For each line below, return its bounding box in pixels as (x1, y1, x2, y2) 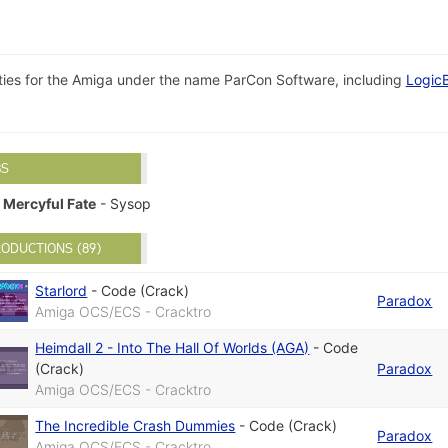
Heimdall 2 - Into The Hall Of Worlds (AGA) (35, 338, 310, 356)
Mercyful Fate (3, 195, 97, 213)
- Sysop (96, 195, 152, 213)
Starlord (35, 281, 88, 299)
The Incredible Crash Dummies (35, 416, 236, 434)
